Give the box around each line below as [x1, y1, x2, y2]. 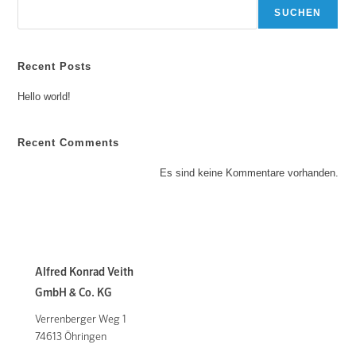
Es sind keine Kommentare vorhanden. [159, 167, 339, 179]
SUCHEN [274, 7, 322, 18]
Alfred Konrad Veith [35, 267, 133, 278]
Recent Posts [17, 60, 92, 72]
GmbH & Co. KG [35, 288, 112, 299]
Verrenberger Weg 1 [35, 315, 126, 325]
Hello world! [17, 91, 72, 103]
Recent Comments [17, 137, 120, 149]
